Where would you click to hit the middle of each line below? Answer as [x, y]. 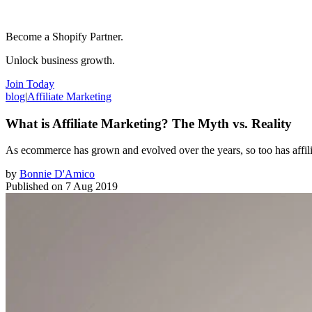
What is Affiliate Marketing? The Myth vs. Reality [149, 123]
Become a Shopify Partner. [64, 36]
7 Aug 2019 [92, 187]
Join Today [30, 84]
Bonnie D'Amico [57, 174]
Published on [34, 187]
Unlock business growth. [60, 60]
